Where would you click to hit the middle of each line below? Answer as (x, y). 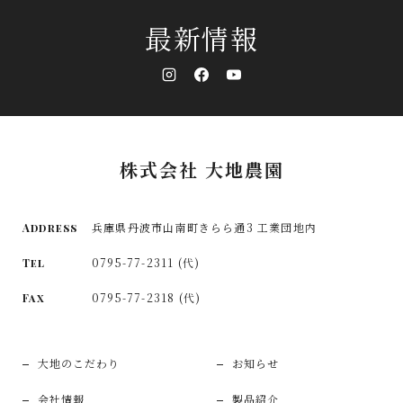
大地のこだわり (79, 363)
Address (50, 228)
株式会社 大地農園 (201, 170)
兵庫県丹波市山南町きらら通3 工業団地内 (204, 227)
